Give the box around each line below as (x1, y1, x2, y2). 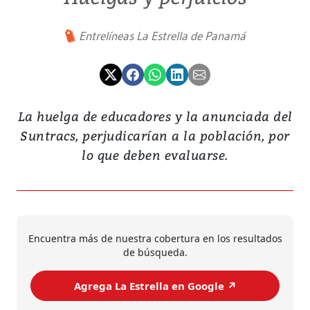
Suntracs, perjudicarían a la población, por (20, 127, 290, 145)
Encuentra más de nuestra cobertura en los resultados (28, 232, 282, 246)
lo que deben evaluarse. (82, 146, 228, 164)
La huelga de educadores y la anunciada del (17, 107, 293, 125)
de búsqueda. (122, 246, 188, 259)
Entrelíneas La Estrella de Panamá (78, 28, 246, 44)
